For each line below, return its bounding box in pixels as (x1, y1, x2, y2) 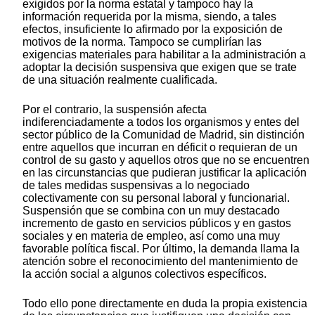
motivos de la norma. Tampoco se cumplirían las (22, 35, 262, 48)
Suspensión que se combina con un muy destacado (22, 204, 280, 217)
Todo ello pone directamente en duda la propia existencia (22, 297, 307, 309)
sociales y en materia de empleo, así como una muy (22, 229, 280, 242)
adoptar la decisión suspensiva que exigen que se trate (22, 60, 297, 73)
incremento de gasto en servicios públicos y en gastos (22, 217, 291, 229)
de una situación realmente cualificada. (22, 73, 217, 86)
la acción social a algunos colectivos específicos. (22, 267, 266, 280)
